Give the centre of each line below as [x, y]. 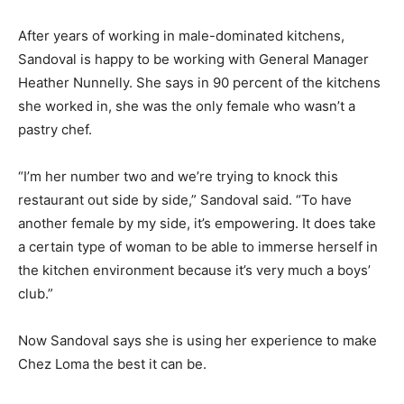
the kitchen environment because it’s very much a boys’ [194, 271]
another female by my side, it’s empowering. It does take [197, 224]
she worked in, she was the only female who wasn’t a [187, 106]
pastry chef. [57, 130]
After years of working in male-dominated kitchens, [181, 36]
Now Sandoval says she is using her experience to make [197, 341]
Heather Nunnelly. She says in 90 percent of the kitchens [199, 83]
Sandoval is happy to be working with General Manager [193, 60]
